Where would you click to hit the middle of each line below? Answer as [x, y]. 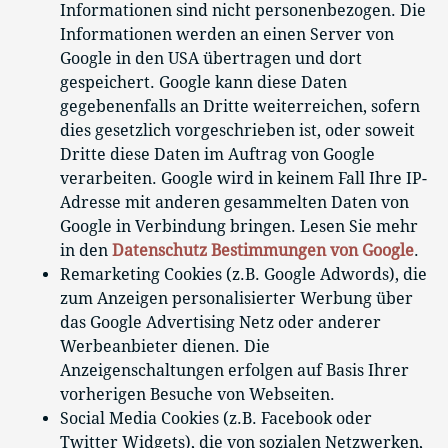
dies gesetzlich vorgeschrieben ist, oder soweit [237, 131]
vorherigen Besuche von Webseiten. [197, 395]
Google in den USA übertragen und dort [211, 59]
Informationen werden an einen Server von [227, 35]
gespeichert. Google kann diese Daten [203, 83]
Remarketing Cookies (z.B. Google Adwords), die [243, 275]
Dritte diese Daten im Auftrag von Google [217, 155]
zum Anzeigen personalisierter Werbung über [236, 299]
